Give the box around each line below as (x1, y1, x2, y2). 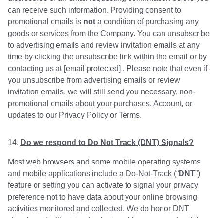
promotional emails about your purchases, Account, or (8, 99, 192, 108)
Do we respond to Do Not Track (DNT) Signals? (20, 138, 194, 147)
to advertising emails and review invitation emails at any (8, 41, 200, 50)
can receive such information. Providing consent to (8, 6, 181, 15)
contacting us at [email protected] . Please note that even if (8, 64, 207, 73)
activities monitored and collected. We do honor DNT (8, 204, 189, 213)
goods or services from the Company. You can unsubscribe (8, 29, 210, 38)
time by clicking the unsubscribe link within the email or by (8, 53, 207, 61)
